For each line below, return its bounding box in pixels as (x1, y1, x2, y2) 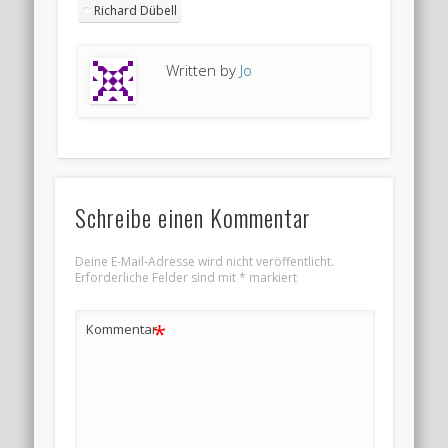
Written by (166, 60, 241, 81)
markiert (245, 268, 297, 286)
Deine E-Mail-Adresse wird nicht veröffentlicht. (74, 252, 334, 270)
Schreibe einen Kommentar (74, 198, 311, 235)
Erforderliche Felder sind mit (74, 268, 239, 286)
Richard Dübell (94, 2, 178, 20)
